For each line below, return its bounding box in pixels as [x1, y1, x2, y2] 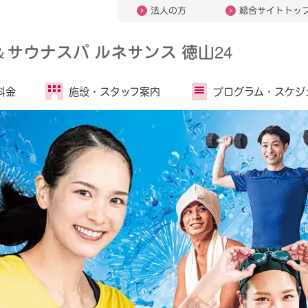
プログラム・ [213, 86, 274, 97]
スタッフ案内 [100, 86, 160, 97]
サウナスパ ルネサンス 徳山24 [7, 39, 232, 63]
